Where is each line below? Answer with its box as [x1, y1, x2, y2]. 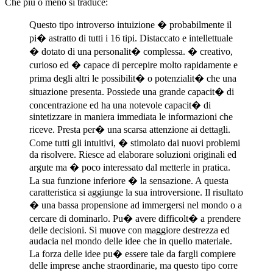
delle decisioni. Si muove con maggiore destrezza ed [29, 224, 230, 235]
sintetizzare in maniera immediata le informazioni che [29, 111, 233, 122]
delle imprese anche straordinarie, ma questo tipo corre [29, 260, 238, 271]
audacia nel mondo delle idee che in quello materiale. [29, 235, 232, 246]
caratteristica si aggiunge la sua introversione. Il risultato [29, 186, 243, 197]
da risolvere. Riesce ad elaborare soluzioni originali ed [29, 149, 236, 160]
